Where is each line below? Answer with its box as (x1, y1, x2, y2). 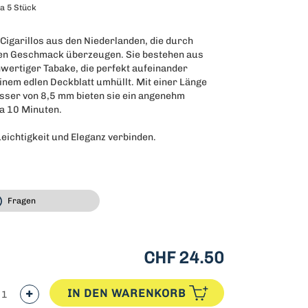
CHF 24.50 (144, 247, 224, 267)
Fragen (8, 196, 36, 206)
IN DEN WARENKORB (67, 287, 186, 300)
